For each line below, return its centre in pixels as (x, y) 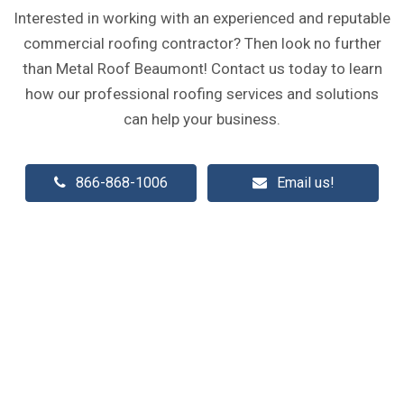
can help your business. (202, 119)
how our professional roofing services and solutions (202, 93)
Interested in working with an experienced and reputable (202, 18)
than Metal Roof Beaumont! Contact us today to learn (202, 68)
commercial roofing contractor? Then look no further (202, 43)
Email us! (305, 182)
